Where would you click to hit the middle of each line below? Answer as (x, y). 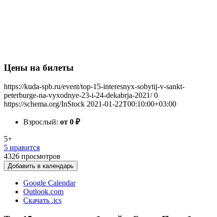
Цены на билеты (39, 68)
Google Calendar (49, 183)
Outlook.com (43, 192)
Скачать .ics (42, 200)
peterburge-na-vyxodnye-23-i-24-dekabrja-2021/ (78, 95)
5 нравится (22, 147)
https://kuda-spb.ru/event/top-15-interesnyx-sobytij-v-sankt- (94, 86)
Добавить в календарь (41, 166)
